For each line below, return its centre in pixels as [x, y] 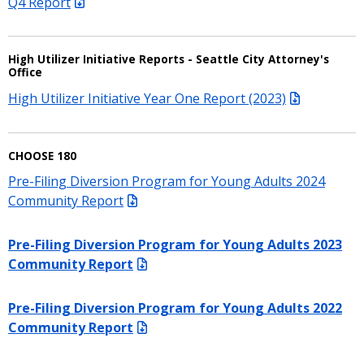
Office [25, 73]
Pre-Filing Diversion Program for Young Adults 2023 [175, 244]
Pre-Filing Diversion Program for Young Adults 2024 [167, 181]
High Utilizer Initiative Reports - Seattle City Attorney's [169, 60]
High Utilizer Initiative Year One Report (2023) [147, 98]
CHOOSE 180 [42, 156]
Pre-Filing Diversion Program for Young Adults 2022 [175, 308]
